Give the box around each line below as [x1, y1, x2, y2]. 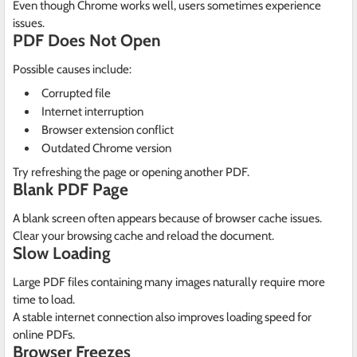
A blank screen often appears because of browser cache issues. [13, 211, 322, 226]
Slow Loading [13, 243, 111, 264]
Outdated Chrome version [41, 141, 171, 156]
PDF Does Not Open [13, 30, 161, 51]
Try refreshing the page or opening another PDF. [13, 165, 249, 180]
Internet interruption [41, 104, 143, 120]
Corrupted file [41, 86, 111, 101]
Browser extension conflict [41, 123, 174, 138]
